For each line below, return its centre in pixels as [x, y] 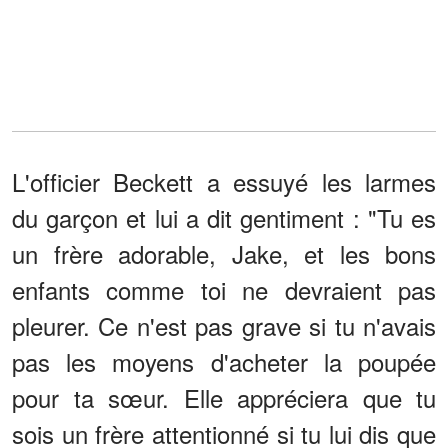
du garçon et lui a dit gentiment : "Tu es [224, 217]
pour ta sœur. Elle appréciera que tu [224, 397]
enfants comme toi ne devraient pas [224, 289]
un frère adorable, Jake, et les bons [224, 253]
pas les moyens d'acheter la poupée [224, 361]
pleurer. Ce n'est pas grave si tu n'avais [224, 325]
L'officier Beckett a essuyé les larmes [224, 181]
